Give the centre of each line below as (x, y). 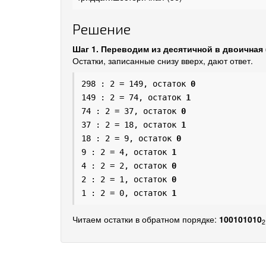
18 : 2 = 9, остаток (129, 138)
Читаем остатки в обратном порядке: (146, 219)
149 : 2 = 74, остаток (134, 97)
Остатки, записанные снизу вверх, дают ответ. (163, 61)
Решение (102, 29)
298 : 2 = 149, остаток (136, 84)
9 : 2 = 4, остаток (126, 152)
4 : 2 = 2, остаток (126, 166)
